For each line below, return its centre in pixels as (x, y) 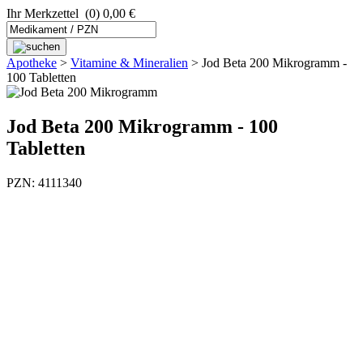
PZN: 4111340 (44, 182)
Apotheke (32, 63)
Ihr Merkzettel (43, 13)
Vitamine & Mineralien (129, 63)
